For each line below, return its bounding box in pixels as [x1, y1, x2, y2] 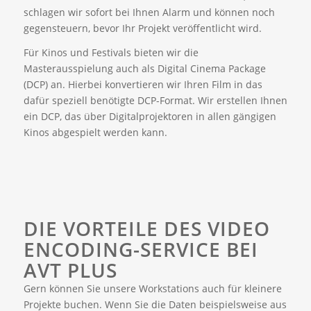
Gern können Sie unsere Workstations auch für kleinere [23, 281, 282, 295]
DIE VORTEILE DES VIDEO [23, 215, 270, 242]
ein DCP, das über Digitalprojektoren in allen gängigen [23, 109, 276, 123]
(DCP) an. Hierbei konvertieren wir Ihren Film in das [23, 77, 262, 91]
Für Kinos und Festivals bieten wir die [23, 45, 199, 59]
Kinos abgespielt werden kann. [23, 125, 167, 139]
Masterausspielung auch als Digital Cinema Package [23, 61, 266, 75]
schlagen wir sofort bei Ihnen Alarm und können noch [23, 6, 275, 19]
